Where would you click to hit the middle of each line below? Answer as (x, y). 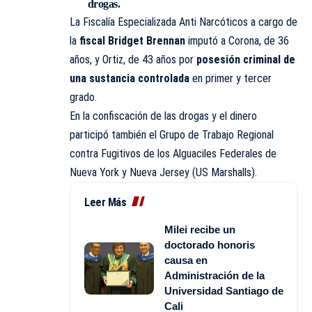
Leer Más (105, 203)
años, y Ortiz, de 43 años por (133, 60)
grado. (83, 97)
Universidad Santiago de (224, 291)
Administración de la (214, 276)
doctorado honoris (210, 245)
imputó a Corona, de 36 (237, 41)
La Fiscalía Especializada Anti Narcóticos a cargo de (184, 22)
